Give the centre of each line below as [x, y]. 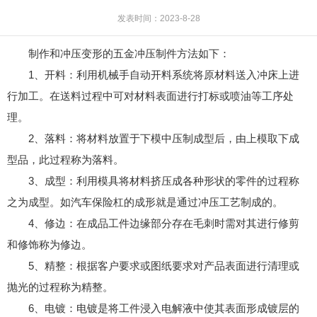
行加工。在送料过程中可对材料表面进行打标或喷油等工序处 [150, 96]
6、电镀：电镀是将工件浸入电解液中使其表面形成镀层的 [164, 308]
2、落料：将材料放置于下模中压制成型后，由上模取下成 [164, 138]
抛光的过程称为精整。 [60, 287]
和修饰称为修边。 [50, 244]
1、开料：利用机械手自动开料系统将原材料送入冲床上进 [164, 74]
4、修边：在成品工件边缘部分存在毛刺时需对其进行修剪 [164, 223]
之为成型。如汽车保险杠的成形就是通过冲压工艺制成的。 [145, 202]
